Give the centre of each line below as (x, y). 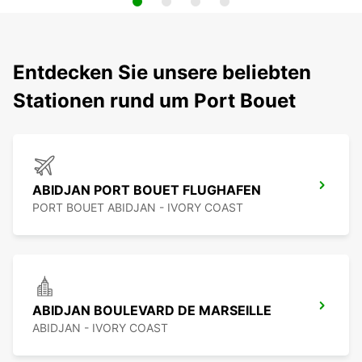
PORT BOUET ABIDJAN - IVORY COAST (138, 208)
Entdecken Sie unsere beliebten (162, 73)
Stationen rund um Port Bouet (154, 101)
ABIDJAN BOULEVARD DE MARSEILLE (152, 311)
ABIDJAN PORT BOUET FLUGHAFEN (147, 190)
